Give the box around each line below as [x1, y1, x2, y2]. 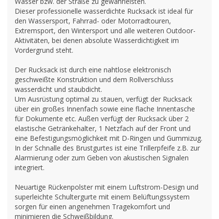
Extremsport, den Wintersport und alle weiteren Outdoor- [15, 26, 196, 35]
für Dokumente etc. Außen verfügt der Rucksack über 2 [15, 114, 189, 123]
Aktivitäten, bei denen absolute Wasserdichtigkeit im [15, 36, 179, 45]
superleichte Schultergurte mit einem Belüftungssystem [15, 192, 190, 201]
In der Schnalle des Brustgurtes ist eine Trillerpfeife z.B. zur [15, 143, 200, 153]
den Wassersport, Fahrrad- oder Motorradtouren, [15, 16, 171, 25]
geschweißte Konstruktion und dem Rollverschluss [15, 75, 174, 84]
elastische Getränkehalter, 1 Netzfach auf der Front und [15, 124, 191, 133]
